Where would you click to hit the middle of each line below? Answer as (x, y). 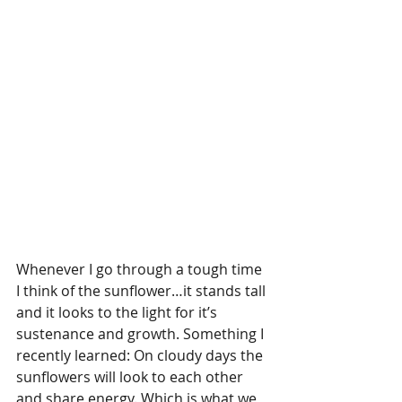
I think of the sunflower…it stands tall (143, 290)
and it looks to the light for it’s (118, 312)
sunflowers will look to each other (131, 376)
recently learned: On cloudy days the (141, 355)
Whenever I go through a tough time (141, 269)
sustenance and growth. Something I (142, 333)
